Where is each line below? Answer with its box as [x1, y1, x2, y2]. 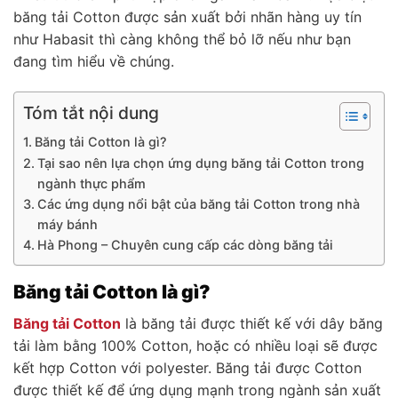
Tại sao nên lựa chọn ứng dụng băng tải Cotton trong [36, 155, 364, 171]
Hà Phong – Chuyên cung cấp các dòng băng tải [36, 236, 333, 252]
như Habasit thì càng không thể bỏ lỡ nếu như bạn [13, 29, 351, 48]
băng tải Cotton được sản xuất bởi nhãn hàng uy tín [13, 7, 362, 26]
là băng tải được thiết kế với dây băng [121, 314, 383, 333]
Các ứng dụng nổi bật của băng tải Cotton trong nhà [36, 195, 360, 211]
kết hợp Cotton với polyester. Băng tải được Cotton [13, 359, 362, 378]
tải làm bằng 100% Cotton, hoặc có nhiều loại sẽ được [13, 337, 378, 355]
